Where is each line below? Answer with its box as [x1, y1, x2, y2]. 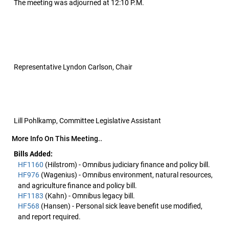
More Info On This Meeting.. [12, 134, 103, 143]
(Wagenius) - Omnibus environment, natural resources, [41, 171, 213, 179]
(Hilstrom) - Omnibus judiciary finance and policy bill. [45, 161, 210, 169]
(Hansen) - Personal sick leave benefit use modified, [41, 202, 202, 210]
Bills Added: [14, 150, 53, 158]
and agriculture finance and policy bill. [18, 181, 137, 190]
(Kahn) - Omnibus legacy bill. [45, 192, 135, 200]
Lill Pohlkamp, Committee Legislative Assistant [14, 117, 161, 125]
